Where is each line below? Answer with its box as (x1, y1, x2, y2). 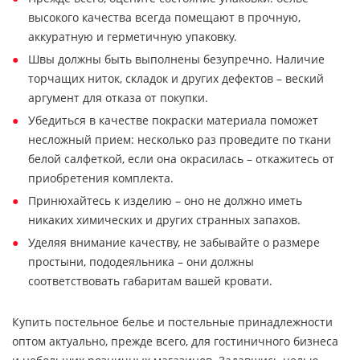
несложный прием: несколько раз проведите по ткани (28, 132, 331, 147)
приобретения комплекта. (28, 170, 174, 186)
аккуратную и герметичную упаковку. (28, 29, 237, 44)
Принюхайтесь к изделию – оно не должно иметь (28, 193, 302, 208)
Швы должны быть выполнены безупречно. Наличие (28, 51, 325, 67)
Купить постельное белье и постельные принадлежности (12, 314, 333, 329)
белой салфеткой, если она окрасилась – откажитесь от (28, 151, 334, 166)
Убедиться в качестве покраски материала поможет (28, 112, 318, 128)
